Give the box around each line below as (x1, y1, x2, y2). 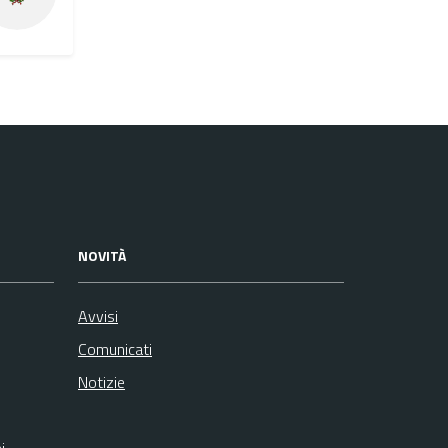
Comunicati (78, 336, 152, 361)
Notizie (78, 369, 125, 394)
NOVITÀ (78, 244, 126, 266)
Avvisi (78, 303, 118, 328)
